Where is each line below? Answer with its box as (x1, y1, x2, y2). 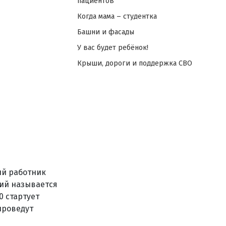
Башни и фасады (77, 28, 134, 36)
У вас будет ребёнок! (77, 43, 148, 52)
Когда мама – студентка (77, 12, 157, 21)
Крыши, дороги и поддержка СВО (77, 59, 192, 68)
